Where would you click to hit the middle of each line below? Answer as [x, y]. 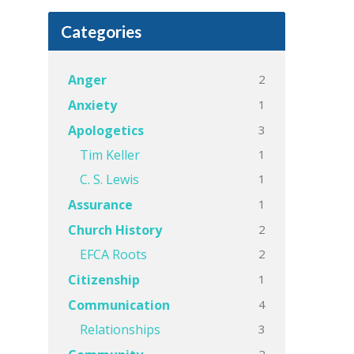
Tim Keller [110, 155]
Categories [101, 31]
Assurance [100, 205]
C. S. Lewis [109, 179]
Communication [119, 305]
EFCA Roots [113, 254]
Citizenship [104, 280]
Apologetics [106, 130]
